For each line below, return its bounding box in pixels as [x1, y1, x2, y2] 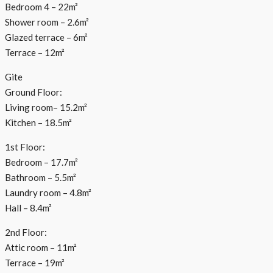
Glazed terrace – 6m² [5, 31, 88, 43]
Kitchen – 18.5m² [5, 116, 72, 128]
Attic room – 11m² [5, 241, 77, 253]
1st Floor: [5, 141, 45, 152]
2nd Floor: [5, 226, 47, 238]
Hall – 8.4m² [5, 202, 52, 213]
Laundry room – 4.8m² [5, 186, 91, 198]
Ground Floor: [5, 86, 62, 97]
